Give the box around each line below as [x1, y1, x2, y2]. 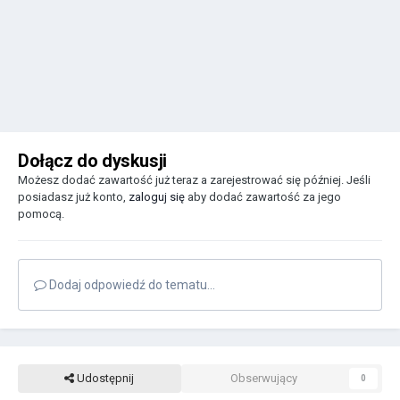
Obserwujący [229, 371, 297, 386]
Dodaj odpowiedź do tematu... [46, 278, 215, 293]
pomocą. [18, 207, 64, 221]
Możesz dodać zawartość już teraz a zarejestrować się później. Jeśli [18, 173, 371, 187]
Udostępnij [74, 371, 135, 386]
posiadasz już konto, [18, 190, 129, 204]
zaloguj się [129, 190, 185, 204]
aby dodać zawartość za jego [185, 190, 341, 204]
